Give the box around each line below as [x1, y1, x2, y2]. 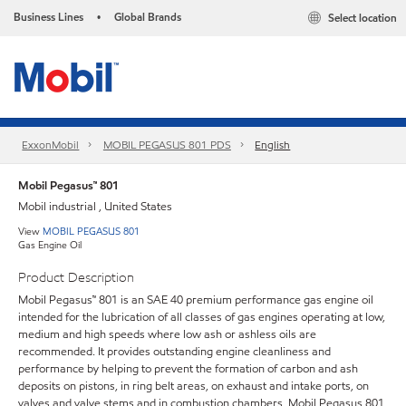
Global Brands [114, 9, 181, 24]
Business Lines [14, 9, 83, 24]
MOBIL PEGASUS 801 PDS [102, 137, 231, 153]
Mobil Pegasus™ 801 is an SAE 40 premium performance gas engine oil [18, 291, 373, 308]
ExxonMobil [22, 137, 80, 153]
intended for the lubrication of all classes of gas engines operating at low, [18, 308, 385, 325]
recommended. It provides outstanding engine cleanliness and [18, 343, 331, 360]
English [255, 137, 291, 153]
